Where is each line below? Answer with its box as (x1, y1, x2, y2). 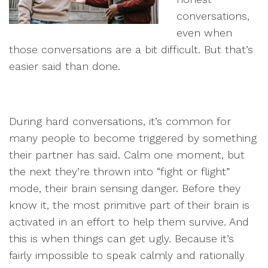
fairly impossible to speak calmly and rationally (9, 249, 245, 261)
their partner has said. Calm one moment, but (9, 148, 245, 161)
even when (176, 26, 232, 39)
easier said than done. (9, 60, 120, 72)
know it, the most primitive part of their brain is (9, 199, 249, 211)
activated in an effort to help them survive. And (9, 215, 249, 228)
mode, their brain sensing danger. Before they (9, 182, 240, 194)
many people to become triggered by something (9, 132, 257, 144)
